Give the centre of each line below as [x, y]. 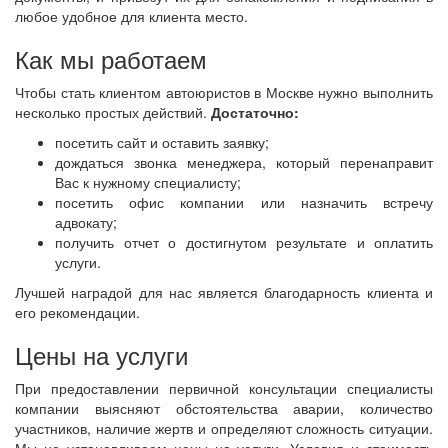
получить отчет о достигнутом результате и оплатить [244, 241]
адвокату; [86, 221]
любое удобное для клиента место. [131, 15]
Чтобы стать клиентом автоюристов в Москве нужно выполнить [224, 91]
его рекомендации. [77, 311]
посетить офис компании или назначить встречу [244, 201]
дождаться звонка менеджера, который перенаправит [244, 161]
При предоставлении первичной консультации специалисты [224, 387]
